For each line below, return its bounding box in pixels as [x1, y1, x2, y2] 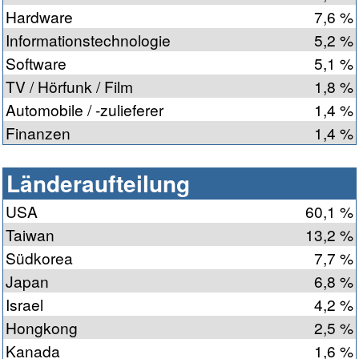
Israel [6, 293, 43, 316]
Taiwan [6, 224, 54, 246]
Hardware [6, 6, 73, 28]
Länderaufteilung [6, 167, 190, 200]
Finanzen [6, 122, 71, 144]
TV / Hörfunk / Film [6, 75, 133, 98]
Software [6, 52, 67, 75]
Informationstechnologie [6, 29, 171, 51]
